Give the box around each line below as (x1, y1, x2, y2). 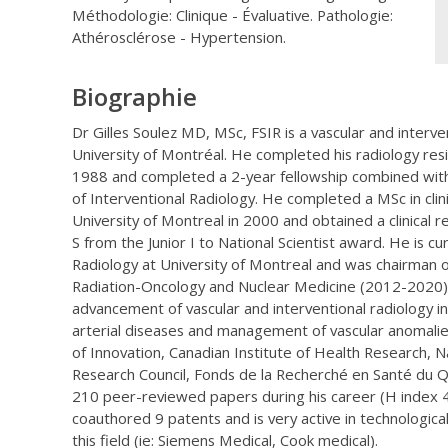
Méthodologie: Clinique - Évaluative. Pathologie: (72, 5, 393, 26)
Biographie (72, 80, 197, 114)
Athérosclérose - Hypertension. (72, 27, 286, 48)
